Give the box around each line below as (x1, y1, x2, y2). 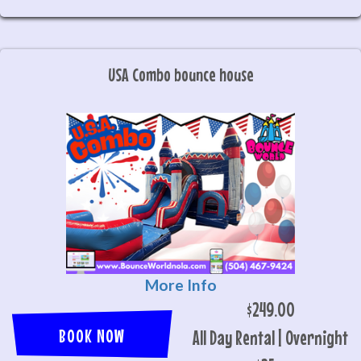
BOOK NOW (59, 325, 126, 346)
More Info (144, 276, 217, 294)
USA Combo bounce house (107, 64, 254, 85)
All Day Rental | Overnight (193, 326, 349, 349)
